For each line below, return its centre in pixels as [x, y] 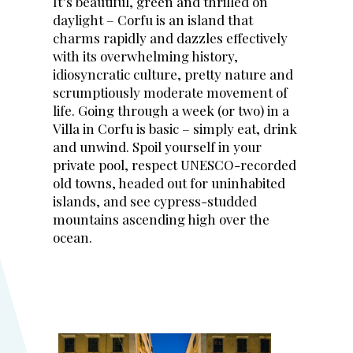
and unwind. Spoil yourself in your [158, 147]
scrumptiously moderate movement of [171, 92]
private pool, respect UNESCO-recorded [175, 165]
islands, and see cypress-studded [155, 201]
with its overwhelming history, [146, 56]
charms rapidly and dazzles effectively [171, 38]
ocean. [73, 237]
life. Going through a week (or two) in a [171, 110]
